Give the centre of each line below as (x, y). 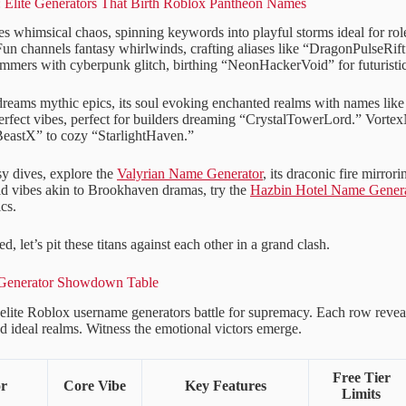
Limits (361, 394)
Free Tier (361, 378)
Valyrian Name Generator (190, 174)
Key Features (225, 386)
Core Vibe (95, 386)
